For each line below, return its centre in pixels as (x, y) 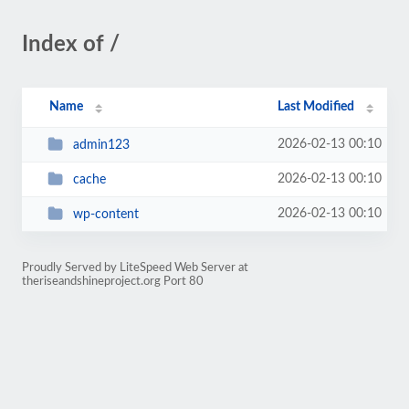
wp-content (105, 214)
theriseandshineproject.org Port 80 (113, 281)
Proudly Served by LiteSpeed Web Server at (135, 267)
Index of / (71, 45)
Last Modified (316, 107)
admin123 (101, 145)
